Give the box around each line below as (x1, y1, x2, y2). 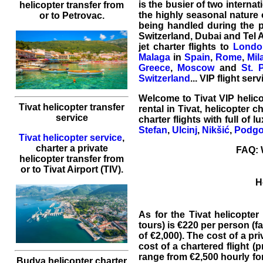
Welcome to (139, 93, 195, 103)
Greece (139, 62, 170, 73)
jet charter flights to (139, 41, 233, 52)
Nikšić (202, 124, 230, 135)
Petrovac (62, 11, 102, 21)
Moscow (177, 62, 215, 73)
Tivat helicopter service (19, 133, 122, 143)
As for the (139, 210, 189, 220)
